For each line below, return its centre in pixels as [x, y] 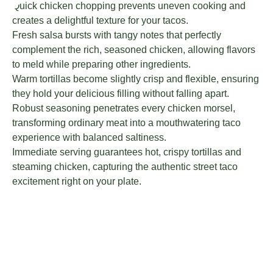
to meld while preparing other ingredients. [101, 65]
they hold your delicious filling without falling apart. [121, 94]
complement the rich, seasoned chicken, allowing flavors [134, 50]
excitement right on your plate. [77, 182]
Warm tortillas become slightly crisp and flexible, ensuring [136, 79]
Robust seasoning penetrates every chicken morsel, [124, 108]
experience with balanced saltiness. [89, 138]
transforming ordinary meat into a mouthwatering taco [126, 123]
